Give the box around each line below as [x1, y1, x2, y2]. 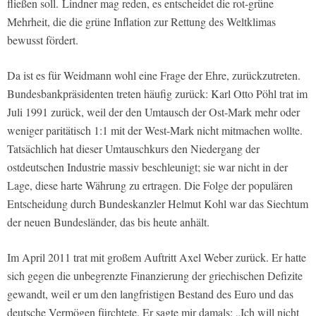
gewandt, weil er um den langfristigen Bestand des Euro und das [7, 286, 293, 302]
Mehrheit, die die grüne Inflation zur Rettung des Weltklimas [7, 14, 276, 30]
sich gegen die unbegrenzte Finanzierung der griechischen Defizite [7, 268, 303, 284]
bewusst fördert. [7, 32, 78, 48]
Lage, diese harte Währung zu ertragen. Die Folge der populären [7, 178, 293, 193]
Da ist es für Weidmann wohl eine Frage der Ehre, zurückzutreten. [7, 68, 300, 83]
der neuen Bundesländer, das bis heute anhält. [7, 214, 209, 230]
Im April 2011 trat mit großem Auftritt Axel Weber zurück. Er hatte [7, 250, 306, 265]
